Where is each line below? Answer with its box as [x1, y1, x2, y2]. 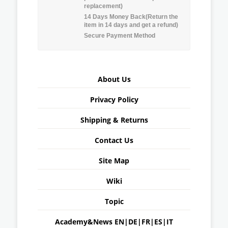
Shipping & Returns [80, 115, 148, 125]
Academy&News [55, 216, 115, 226]
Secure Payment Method [84, 32, 155, 39]
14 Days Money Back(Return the [84, 13, 178, 20]
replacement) [84, 2, 123, 10]
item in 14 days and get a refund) [84, 21, 178, 28]
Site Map [99, 155, 129, 165]
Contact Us [95, 135, 133, 145]
